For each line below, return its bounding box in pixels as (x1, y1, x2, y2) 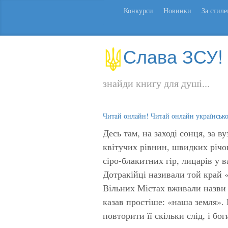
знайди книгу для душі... (103, 76, 210, 90)
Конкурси (124, 6, 153, 15)
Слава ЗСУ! (123, 43, 223, 69)
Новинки (163, 6, 191, 15)
